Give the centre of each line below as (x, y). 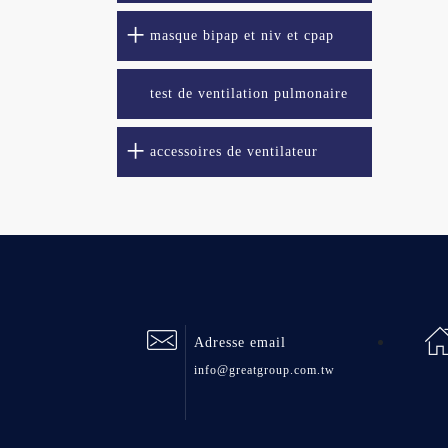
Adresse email (240, 342)
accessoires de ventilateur (234, 151)
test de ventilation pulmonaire (249, 93)
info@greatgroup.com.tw (264, 370)
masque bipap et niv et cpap (242, 35)
